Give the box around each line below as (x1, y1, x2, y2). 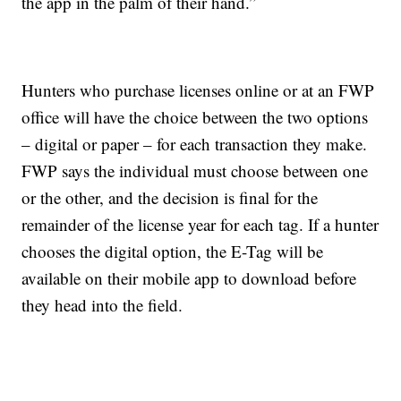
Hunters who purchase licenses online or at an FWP (21, 78, 375, 101)
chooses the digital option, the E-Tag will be (21, 239, 324, 262)
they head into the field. (21, 293, 183, 316)
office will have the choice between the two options (21, 105, 369, 128)
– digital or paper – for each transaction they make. (21, 132, 368, 155)
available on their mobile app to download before (21, 266, 357, 289)
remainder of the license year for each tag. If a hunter (21, 212, 380, 235)
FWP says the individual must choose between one (21, 158, 369, 182)
